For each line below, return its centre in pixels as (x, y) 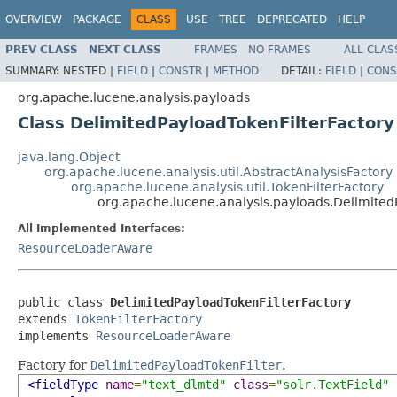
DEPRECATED (292, 19)
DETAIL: (303, 70)
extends (46, 319)
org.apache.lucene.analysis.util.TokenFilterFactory (227, 187)
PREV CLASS (42, 49)
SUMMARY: (34, 70)
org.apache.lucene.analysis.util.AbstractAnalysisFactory (218, 171)
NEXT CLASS (125, 49)
